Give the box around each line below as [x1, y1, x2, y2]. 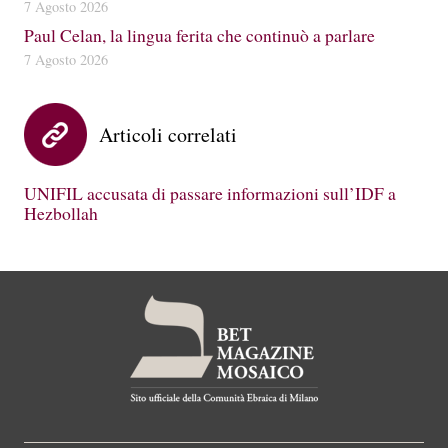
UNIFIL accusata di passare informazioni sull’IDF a [24, 180, 396, 205]
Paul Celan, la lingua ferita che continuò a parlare [24, 22, 375, 47]
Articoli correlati [99, 120, 237, 148]
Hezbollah [24, 200, 98, 225]
